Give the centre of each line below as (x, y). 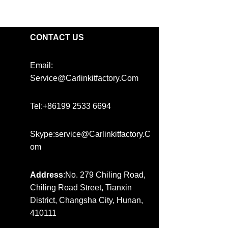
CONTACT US (57, 38)
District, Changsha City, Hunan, (87, 201)
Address (47, 175)
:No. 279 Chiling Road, (104, 175)
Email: (41, 66)
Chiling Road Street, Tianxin (81, 188)
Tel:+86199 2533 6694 (70, 106)
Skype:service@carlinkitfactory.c (90, 134)
